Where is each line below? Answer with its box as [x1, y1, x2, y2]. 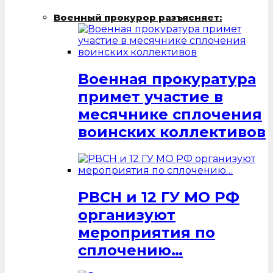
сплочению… [78, 241, 183, 259]
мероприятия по [78, 223, 215, 241]
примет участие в [78, 87, 223, 105]
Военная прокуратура [78, 69, 256, 88]
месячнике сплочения [78, 105, 262, 123]
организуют [78, 205, 175, 224]
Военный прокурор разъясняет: [54, 11, 222, 23]
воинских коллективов [78, 122, 266, 141]
